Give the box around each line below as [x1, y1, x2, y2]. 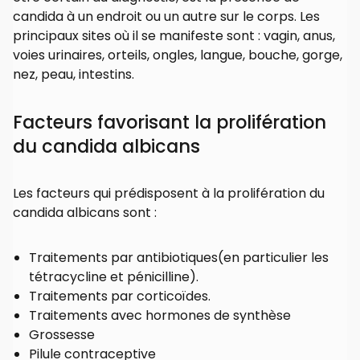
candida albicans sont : [13, 203, 157, 223]
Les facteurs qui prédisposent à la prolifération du [13, 184, 325, 203]
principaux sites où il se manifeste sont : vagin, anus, [13, 27, 335, 46]
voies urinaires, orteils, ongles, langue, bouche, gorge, [13, 46, 342, 65]
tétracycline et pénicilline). [29, 268, 198, 287]
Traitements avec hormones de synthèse [29, 306, 291, 325]
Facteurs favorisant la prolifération [13, 109, 326, 136]
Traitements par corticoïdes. [29, 287, 211, 306]
